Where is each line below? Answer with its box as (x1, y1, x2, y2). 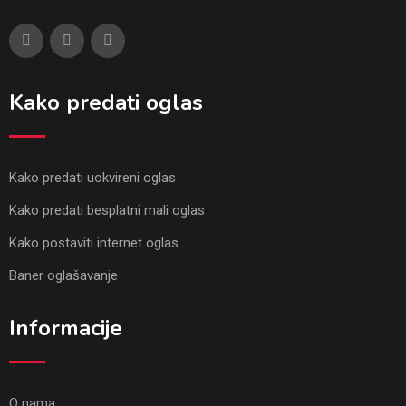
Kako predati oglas (9, 88, 203, 117)
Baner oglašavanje (9, 267, 118, 284)
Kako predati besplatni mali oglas (9, 202, 205, 218)
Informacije (9, 314, 122, 343)
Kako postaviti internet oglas (9, 235, 179, 251)
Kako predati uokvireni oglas (9, 169, 176, 186)
